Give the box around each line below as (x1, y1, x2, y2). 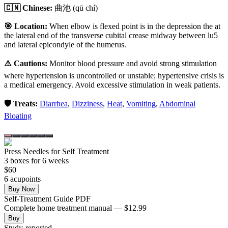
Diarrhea (40, 99, 68, 108)
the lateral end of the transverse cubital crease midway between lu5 (4, 31, 218, 40)
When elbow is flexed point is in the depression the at (49, 21, 220, 31)
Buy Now (8, 185, 35, 193)
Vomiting (126, 99, 156, 108)
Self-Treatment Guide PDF (4, 194, 91, 203)
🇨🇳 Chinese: (4, 3, 52, 12)
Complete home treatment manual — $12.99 (4, 203, 147, 212)
